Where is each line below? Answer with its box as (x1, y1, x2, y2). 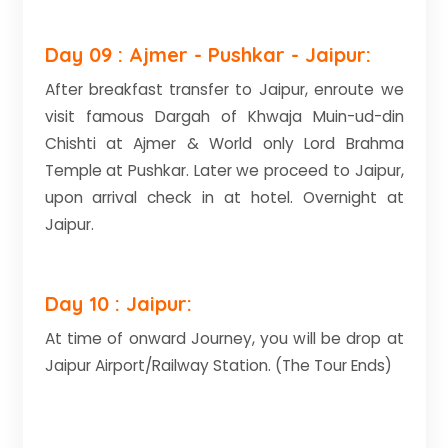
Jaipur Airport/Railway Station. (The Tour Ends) (44, 355, 392, 376)
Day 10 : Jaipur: (44, 291, 192, 316)
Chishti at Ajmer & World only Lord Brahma (44, 133, 404, 154)
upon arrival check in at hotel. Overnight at (44, 187, 404, 208)
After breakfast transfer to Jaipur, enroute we (44, 79, 404, 100)
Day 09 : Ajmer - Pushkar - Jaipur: (44, 42, 371, 67)
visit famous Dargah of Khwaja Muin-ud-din (44, 106, 404, 127)
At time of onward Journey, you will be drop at (44, 328, 404, 349)
